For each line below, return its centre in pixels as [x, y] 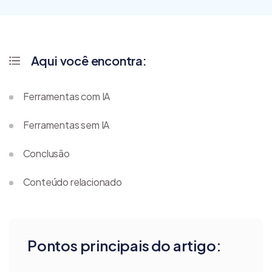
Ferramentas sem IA [66, 125]
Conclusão [46, 154]
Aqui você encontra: [89, 61]
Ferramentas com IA [66, 97]
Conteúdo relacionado [72, 182]
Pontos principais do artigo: [124, 246]
